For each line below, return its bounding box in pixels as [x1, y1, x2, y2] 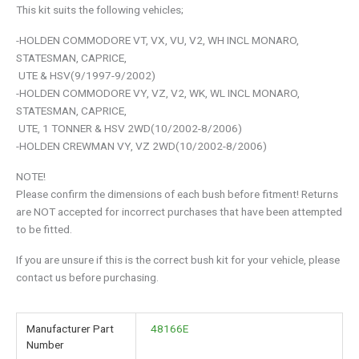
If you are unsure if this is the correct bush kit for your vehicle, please [16, 253, 340, 267]
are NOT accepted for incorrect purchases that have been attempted [16, 205, 342, 219]
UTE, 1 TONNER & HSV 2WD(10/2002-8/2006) [16, 122, 242, 135]
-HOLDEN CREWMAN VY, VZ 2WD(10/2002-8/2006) [16, 139, 267, 153]
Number [26, 337, 65, 351]
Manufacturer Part [26, 321, 115, 335]
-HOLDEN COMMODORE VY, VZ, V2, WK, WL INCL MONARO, [16, 87, 300, 100]
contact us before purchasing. [16, 271, 159, 284]
